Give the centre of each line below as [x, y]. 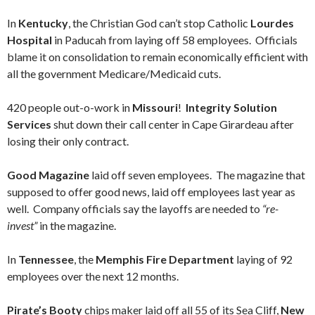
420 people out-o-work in [70, 107]
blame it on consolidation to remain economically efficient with [157, 57]
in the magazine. [77, 225]
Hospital [30, 40]
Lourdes [272, 23]
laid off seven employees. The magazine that [197, 175]
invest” [22, 225]
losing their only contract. [68, 141]
